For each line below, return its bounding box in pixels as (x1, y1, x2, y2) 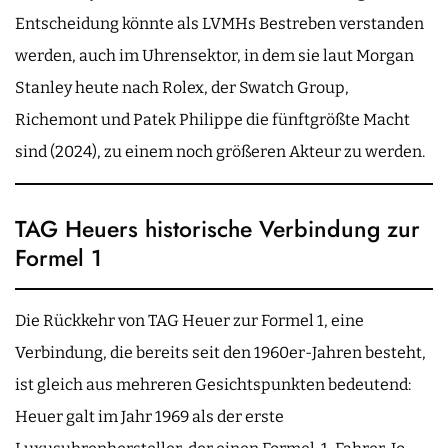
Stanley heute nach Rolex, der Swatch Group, (15, 77, 349, 97)
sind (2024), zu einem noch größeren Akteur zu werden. (15, 141, 425, 161)
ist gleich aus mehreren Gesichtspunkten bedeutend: (15, 374, 411, 394)
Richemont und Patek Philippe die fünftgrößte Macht (15, 109, 410, 129)
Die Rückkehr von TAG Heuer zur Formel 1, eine (15, 310, 364, 330)
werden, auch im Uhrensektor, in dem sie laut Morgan (15, 45, 414, 65)
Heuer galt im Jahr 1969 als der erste (15, 406, 284, 426)
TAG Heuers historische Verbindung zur (15, 211, 420, 246)
